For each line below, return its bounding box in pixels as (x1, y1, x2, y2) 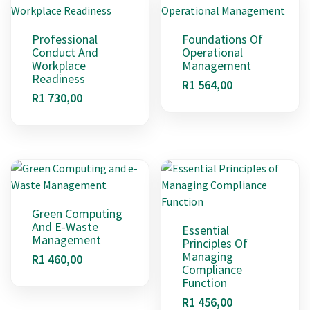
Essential (182, 222, 230, 239)
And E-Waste (32, 219, 98, 235)
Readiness (32, 71, 85, 87)
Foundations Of (182, 31, 264, 48)
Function (182, 275, 228, 291)
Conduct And (32, 44, 98, 61)
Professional (32, 31, 98, 48)
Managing (182, 248, 234, 265)
